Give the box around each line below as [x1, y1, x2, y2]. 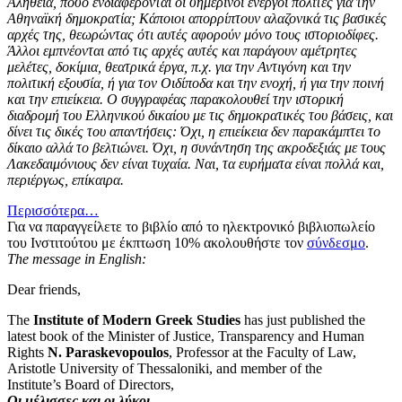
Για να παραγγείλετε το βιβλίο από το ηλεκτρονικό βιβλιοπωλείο [7, 219, 375, 235]
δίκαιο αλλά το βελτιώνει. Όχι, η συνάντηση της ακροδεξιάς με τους [7, 140, 386, 156]
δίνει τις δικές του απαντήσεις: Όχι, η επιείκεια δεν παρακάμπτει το [7, 124, 380, 140]
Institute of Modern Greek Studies [33, 312, 240, 328]
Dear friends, [7, 282, 81, 298]
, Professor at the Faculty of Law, [169, 345, 356, 361]
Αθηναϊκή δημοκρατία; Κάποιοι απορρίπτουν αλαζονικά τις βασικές [7, 11, 387, 27]
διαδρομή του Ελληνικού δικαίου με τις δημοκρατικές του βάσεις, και [7, 108, 393, 124]
